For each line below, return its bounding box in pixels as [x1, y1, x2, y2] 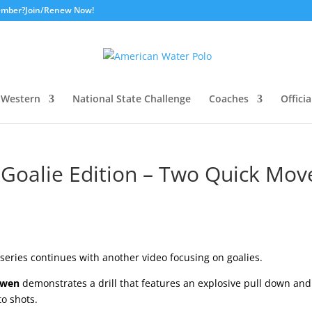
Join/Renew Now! [25, 4, 94, 16]
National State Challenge [72, 92, 191, 105]
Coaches [209, 92, 249, 105]
